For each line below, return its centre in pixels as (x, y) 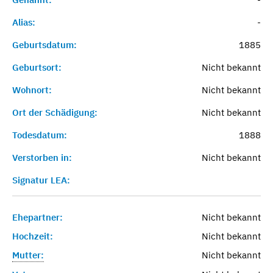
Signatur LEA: (41, 180)
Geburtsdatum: (44, 44)
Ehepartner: (37, 217)
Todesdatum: (40, 135)
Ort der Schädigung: (55, 112)
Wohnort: (32, 90)
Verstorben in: (42, 157)
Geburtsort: (37, 67)
